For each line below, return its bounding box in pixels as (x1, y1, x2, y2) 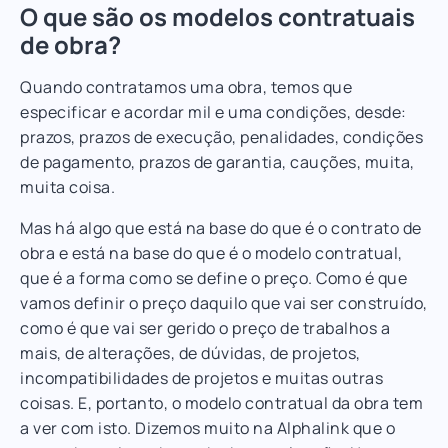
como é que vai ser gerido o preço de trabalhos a (20, 316, 390, 339)
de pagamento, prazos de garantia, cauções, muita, (20, 150, 415, 173)
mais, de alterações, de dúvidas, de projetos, (20, 341, 361, 364)
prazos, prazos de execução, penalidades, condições (20, 125, 423, 148)
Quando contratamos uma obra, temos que (20, 75, 352, 98)
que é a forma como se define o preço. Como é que (20, 266, 407, 289)
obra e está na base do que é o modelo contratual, (20, 241, 403, 264)
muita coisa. (20, 175, 115, 198)
